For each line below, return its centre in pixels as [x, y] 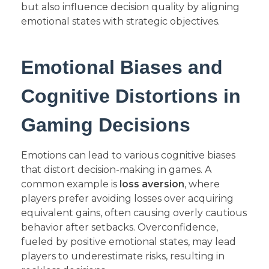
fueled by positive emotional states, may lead [128, 242]
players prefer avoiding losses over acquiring [127, 199]
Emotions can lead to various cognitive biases [128, 156]
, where [202, 184]
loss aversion [152, 184]
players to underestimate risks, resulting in [123, 256]
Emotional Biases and [122, 68]
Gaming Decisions [106, 125]
